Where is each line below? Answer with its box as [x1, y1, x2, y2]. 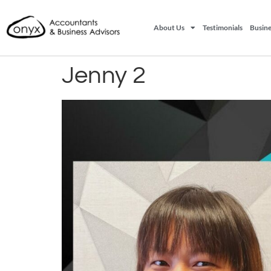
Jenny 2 [62, 63, 146, 88]
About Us [154, 23, 185, 32]
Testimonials [203, 23, 243, 32]
